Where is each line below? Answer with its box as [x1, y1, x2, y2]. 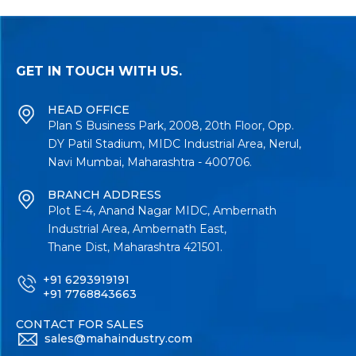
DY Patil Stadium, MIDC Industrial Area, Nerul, [48, 136, 301, 151]
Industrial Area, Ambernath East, [48, 221, 226, 236]
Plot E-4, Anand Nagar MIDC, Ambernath [48, 203, 277, 218]
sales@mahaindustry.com [44, 331, 192, 346]
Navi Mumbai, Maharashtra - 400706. [48, 154, 252, 169]
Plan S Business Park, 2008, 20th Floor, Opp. [48, 118, 294, 133]
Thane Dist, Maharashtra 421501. [48, 239, 222, 254]
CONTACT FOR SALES [16, 316, 144, 331]
